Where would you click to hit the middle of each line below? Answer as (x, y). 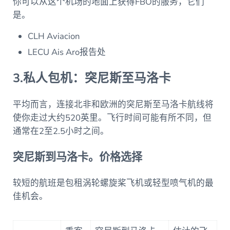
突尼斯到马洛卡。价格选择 (77, 157)
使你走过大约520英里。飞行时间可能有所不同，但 (112, 118)
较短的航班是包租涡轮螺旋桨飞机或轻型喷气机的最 (113, 183)
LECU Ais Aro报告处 (69, 52)
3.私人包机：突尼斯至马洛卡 (92, 78)
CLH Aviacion (54, 36)
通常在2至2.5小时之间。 (62, 131)
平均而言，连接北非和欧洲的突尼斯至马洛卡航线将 (113, 104)
